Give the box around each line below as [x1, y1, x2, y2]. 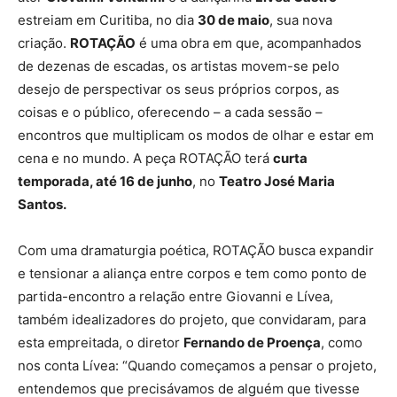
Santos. [18, 196, 69, 214]
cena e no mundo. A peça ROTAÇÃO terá [18, 150, 273, 167]
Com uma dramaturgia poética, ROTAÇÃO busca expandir [18, 242, 374, 260]
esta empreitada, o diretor [18, 334, 183, 352]
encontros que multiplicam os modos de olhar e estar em [18, 127, 374, 144]
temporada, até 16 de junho [18, 173, 192, 191]
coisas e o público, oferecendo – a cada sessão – [18, 104, 323, 121]
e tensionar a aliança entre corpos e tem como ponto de [18, 265, 367, 283]
